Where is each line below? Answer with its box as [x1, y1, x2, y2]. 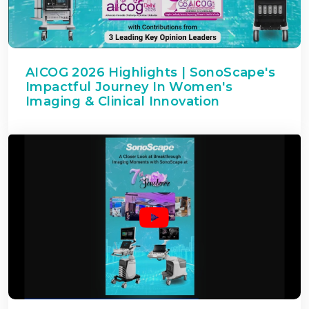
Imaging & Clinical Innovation [26, 94, 220, 110]
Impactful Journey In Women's [26, 79, 233, 95]
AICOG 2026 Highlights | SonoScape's [26, 65, 275, 81]
